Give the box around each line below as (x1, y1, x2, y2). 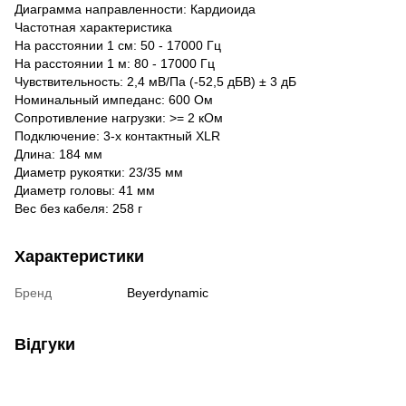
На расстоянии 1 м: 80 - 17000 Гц (14, 55, 215, 71)
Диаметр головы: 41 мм (14, 182, 155, 198)
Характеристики (14, 246, 144, 266)
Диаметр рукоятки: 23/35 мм (14, 164, 183, 179)
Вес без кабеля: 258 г (14, 200, 146, 216)
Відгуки (14, 334, 75, 353)
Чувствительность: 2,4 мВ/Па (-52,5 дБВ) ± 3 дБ (14, 73, 296, 89)
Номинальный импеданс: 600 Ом (14, 92, 213, 107)
